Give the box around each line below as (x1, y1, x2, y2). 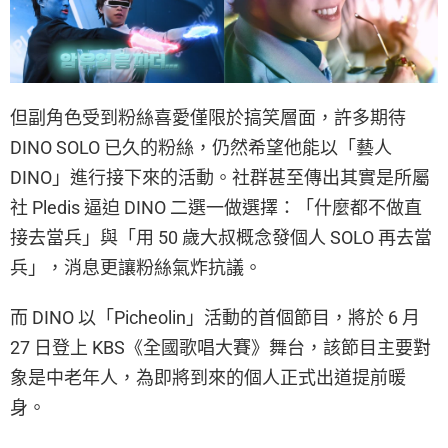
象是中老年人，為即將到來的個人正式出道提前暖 (10, 366, 406, 388)
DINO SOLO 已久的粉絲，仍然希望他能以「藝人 (10, 136, 392, 158)
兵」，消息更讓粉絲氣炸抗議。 (10, 256, 262, 278)
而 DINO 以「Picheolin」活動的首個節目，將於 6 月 (10, 306, 420, 328)
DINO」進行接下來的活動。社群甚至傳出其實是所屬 (10, 166, 430, 188)
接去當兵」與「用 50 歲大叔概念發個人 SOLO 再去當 (10, 226, 432, 248)
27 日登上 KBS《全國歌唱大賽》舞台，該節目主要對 (10, 336, 431, 358)
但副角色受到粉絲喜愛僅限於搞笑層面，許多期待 (10, 106, 406, 128)
